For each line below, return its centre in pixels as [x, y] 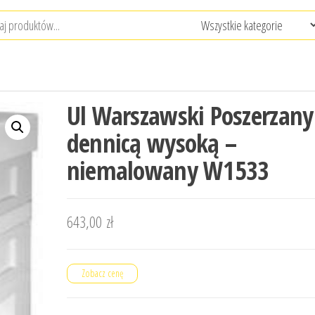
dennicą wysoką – [152, 143]
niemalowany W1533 [168, 171]
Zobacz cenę [102, 273]
